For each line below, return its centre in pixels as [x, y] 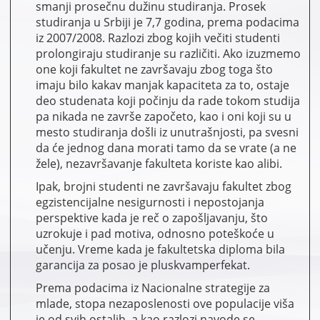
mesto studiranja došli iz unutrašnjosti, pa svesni [167, 132]
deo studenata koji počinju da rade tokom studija [168, 100]
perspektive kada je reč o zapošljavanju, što [152, 217]
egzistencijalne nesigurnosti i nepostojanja [150, 202]
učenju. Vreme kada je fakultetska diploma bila [160, 249]
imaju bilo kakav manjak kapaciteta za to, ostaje [162, 85]
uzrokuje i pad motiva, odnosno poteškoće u [155, 233]
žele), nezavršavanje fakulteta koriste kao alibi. [159, 163]
